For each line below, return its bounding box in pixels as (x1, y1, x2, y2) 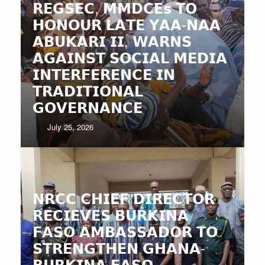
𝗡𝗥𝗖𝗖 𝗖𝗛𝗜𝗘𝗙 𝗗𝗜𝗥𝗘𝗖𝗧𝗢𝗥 (33, 188, 215, 209)
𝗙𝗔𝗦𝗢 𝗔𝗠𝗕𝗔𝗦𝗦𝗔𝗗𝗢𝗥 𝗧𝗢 (33, 221, 218, 242)
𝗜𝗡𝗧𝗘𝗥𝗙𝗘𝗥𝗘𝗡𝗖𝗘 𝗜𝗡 (33, 63, 175, 85)
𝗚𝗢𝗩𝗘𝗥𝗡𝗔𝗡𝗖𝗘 (33, 96, 143, 118)
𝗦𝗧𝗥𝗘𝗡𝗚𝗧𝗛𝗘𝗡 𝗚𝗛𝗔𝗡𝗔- (33, 237, 205, 258)
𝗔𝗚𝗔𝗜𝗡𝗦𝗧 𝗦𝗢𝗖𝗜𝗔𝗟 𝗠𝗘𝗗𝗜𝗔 (33, 47, 227, 68)
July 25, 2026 (47, 121, 94, 133)
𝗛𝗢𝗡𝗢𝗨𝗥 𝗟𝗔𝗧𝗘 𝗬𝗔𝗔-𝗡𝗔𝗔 (33, 14, 221, 35)
